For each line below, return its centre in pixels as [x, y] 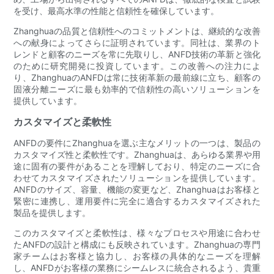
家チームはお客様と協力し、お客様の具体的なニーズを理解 [137, 256]
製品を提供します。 [52, 212]
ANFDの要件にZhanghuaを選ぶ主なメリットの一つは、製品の [137, 143]
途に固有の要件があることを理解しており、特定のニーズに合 [137, 166]
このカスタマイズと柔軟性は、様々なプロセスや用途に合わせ [137, 232]
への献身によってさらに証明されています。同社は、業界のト [137, 42]
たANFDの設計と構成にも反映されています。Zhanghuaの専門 [137, 244]
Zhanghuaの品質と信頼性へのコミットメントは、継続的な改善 [137, 31]
